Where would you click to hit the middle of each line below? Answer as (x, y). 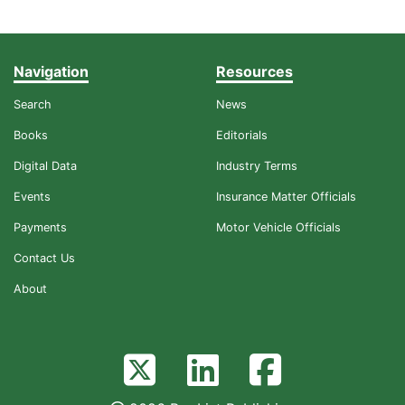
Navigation (51, 72)
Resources (254, 72)
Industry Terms (257, 166)
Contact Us (44, 259)
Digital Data (45, 166)
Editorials (242, 136)
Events (32, 197)
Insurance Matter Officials (286, 197)
